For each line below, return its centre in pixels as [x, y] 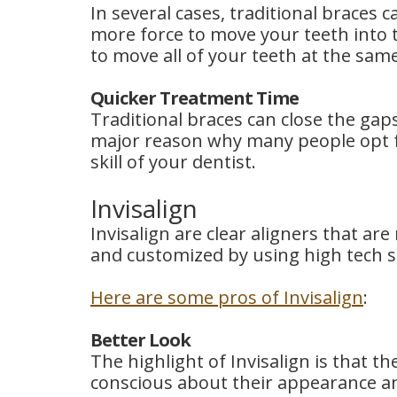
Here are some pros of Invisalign [227, 297]
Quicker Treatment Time [195, 98]
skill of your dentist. [173, 162]
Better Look [140, 340]
